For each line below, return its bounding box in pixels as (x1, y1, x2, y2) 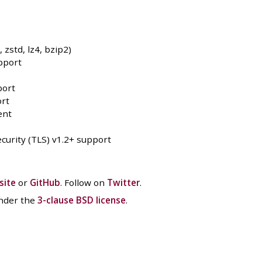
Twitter (106, 177, 140, 189)
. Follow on (60, 177, 107, 189)
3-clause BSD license (37, 194, 126, 206)
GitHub (29, 177, 60, 189)
